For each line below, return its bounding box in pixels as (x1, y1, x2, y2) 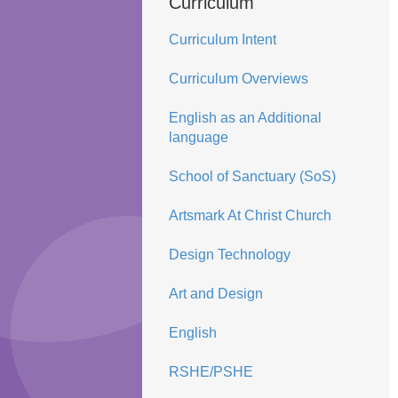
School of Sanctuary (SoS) (168, 169, 336, 184)
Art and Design (168, 286, 263, 301)
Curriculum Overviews (168, 71, 308, 86)
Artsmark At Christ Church (168, 208, 331, 223)
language (168, 130, 228, 145)
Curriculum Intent (168, 32, 276, 47)
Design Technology (168, 247, 291, 262)
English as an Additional (168, 110, 322, 125)
